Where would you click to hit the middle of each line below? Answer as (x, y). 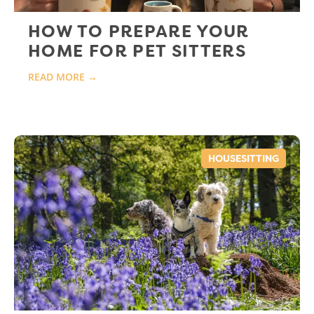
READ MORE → (63, 76)
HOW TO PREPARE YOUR (139, 31)
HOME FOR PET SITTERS (137, 51)
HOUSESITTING (244, 158)
